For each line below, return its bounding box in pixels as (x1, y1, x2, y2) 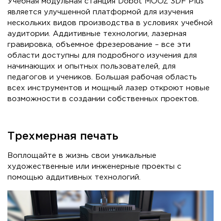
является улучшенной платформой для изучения (7, 9, 193, 16)
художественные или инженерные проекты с (7, 163, 182, 170)
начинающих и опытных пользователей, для (7, 63, 176, 70)
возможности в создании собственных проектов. (7, 96, 199, 103)
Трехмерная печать (7, 132, 118, 142)
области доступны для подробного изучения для (7, 52, 197, 59)
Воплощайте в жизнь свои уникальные (7, 152, 156, 159)
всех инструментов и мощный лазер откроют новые (7, 85, 210, 92)
